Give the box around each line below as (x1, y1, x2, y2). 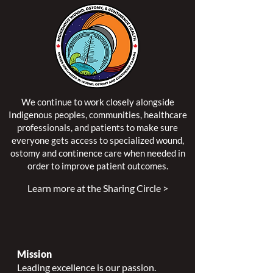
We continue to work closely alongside (21, 96, 174, 107)
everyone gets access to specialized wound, (11, 135, 184, 146)
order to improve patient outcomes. (27, 160, 168, 171)
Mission (17, 248, 52, 260)
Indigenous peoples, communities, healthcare (8, 109, 187, 120)
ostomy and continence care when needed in (10, 147, 185, 158)
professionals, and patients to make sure (17, 122, 178, 133)
